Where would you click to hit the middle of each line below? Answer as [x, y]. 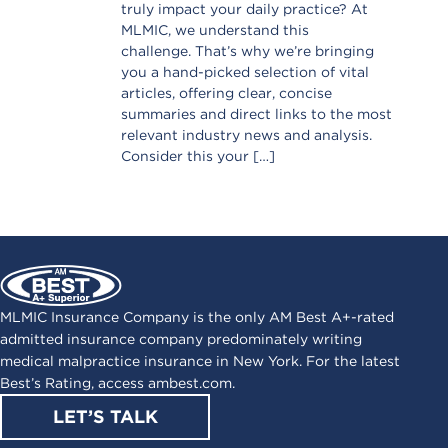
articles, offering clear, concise [226, 92]
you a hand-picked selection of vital [244, 71]
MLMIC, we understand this [214, 29]
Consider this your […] [197, 155]
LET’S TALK [105, 416]
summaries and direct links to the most [256, 113]
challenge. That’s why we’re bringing [247, 50]
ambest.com [190, 382]
